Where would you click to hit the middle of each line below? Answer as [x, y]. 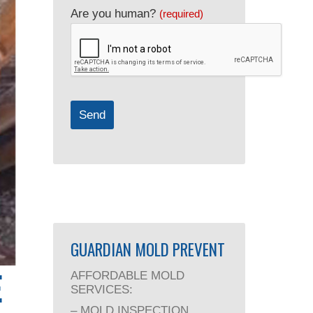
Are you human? [113, 14]
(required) [181, 14]
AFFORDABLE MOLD [128, 276]
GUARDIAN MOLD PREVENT [148, 249]
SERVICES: [102, 290]
